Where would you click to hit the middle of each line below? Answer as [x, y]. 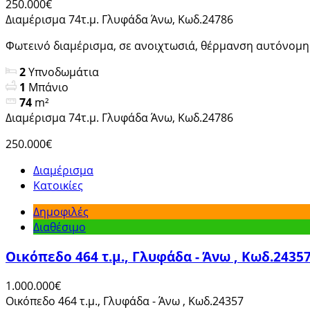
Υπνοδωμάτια [64, 72]
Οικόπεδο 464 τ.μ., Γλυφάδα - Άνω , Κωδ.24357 [125, 301]
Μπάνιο [48, 88]
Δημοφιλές [61, 212]
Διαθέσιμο [60, 227]
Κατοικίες [58, 186]
